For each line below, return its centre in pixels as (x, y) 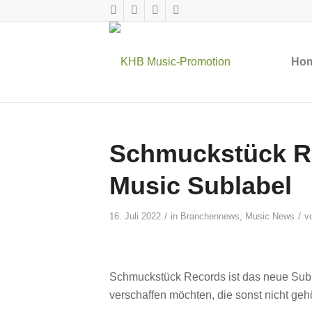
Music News (270, 216)
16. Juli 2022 (135, 216)
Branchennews (210, 216)
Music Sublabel (201, 186)
